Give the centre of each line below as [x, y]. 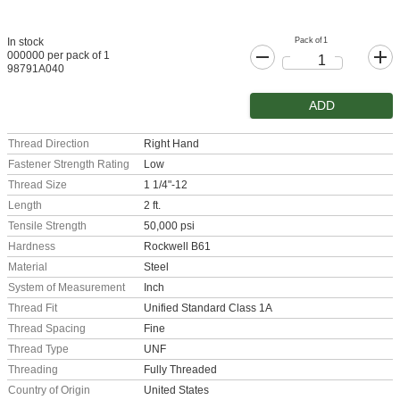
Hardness [32, 247]
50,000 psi [169, 226]
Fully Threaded [180, 370]
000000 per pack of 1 [58, 56]
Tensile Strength [47, 226]
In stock [25, 42]
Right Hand [171, 144]
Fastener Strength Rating [69, 165]
